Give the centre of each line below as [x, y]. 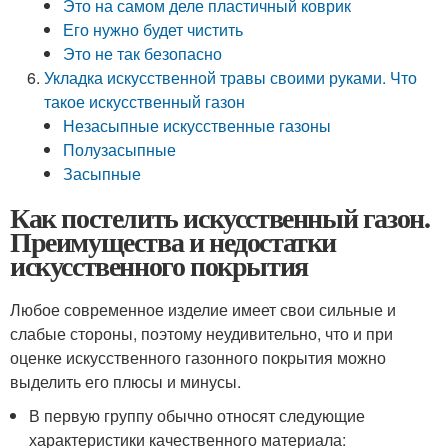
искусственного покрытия [159, 265]
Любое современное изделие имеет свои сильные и [203, 309]
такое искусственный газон [145, 101]
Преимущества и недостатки [173, 241]
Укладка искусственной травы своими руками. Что [231, 77]
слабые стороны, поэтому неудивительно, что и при [201, 333]
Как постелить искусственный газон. [220, 217]
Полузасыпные [120, 149]
